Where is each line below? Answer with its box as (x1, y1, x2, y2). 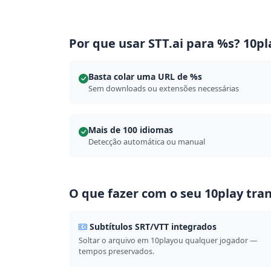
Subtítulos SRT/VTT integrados (90, 221, 217, 232)
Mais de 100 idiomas (88, 124, 173, 135)
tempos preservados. (79, 246, 154, 256)
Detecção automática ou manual (88, 136, 205, 147)
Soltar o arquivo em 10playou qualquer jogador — (79, 235, 257, 246)
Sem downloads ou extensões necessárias (88, 83, 239, 94)
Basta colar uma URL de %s (88, 71, 202, 82)
